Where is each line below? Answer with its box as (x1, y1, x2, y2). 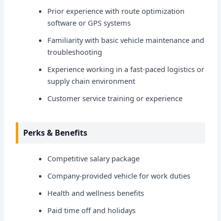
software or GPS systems (47, 18, 131, 28)
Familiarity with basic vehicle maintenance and (47, 35, 205, 45)
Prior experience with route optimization (47, 6, 185, 16)
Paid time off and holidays (47, 205, 136, 215)
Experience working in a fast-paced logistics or (47, 64, 205, 74)
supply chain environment (47, 76, 136, 86)
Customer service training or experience (47, 93, 183, 104)
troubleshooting (47, 47, 103, 57)
